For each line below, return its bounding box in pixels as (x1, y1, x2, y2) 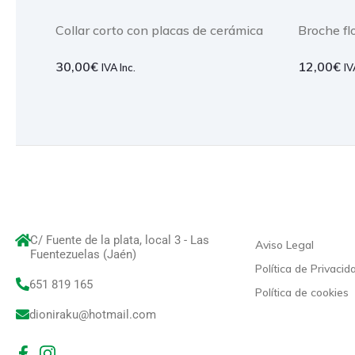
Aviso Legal (254, 238, 314, 253)
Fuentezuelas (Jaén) (30, 247, 136, 262)
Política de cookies (254, 285, 349, 300)
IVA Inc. (101, 60, 136, 74)
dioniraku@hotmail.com (29, 307, 156, 323)
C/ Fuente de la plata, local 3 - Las (30, 233, 209, 248)
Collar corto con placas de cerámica (55, 21, 263, 38)
